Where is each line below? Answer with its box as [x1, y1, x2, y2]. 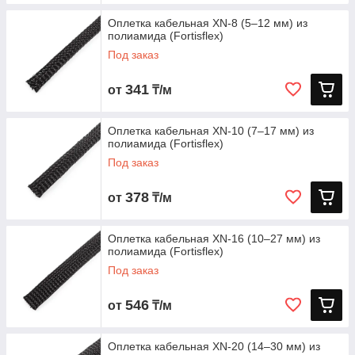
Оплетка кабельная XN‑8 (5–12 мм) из [108, 17, 307, 29]
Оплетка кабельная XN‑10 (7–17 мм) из [108, 124, 314, 137]
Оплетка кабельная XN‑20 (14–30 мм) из [108, 340, 320, 353]
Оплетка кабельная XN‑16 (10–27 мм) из [108, 232, 320, 245]
